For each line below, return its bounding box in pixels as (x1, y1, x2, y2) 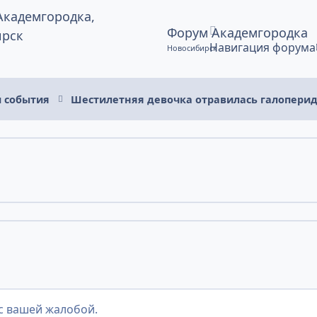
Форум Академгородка (166, 24, 308, 42)
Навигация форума (209, 40, 316, 55)
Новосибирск (166, 42, 217, 53)
